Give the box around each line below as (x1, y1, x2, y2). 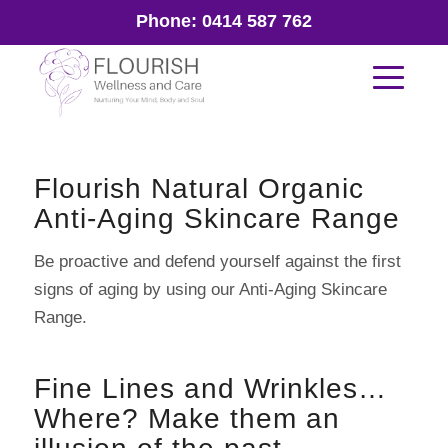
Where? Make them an (33, 403, 340, 435)
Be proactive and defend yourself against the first (33, 252, 401, 272)
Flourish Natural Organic (33, 173, 364, 204)
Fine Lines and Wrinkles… (33, 373, 387, 405)
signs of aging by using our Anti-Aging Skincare (33, 280, 387, 300)
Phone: (135, 11, 202, 31)
